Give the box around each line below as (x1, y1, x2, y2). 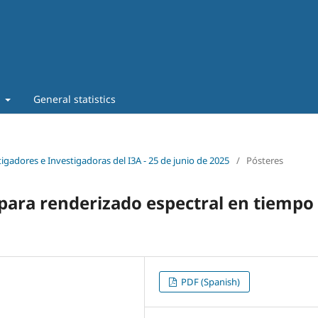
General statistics (33, 92, 116, 106)
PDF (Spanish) (179, 275, 241, 288)
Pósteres (246, 153, 283, 167)
